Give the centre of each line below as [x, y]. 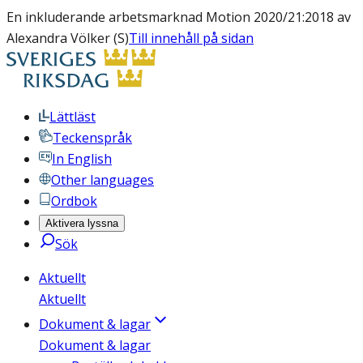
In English [82, 159]
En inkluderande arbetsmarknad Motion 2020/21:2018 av [179, 17]
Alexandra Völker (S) [68, 38]
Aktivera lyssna [82, 223]
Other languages [102, 180]
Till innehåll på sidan [191, 38]
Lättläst [73, 117]
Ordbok [74, 201]
